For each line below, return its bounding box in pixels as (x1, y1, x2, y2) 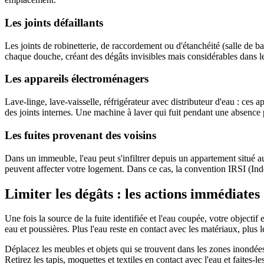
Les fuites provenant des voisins (5, 128, 156, 141)
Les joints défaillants (5, 16, 103, 29)
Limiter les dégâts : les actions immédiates (5, 186, 260, 202)
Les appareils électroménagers (5, 72, 148, 85)
